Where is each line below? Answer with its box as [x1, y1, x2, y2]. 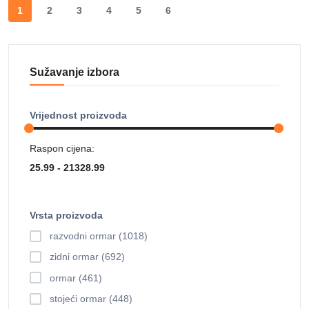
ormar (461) [50, 272, 102, 283]
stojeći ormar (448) [50, 293, 132, 305]
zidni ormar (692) [50, 251, 125, 263]
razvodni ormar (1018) [50, 230, 148, 242]
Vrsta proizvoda [30, 210, 103, 221]
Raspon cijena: [30, 143, 94, 154]
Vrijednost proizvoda [30, 110, 127, 121]
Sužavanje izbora [30, 66, 119, 78]
